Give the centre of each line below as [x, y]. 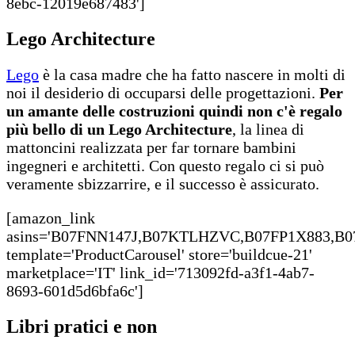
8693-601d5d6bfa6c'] [75, 290]
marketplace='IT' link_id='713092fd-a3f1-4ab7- [160, 272]
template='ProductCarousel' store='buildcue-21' [159, 254]
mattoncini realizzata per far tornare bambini [151, 147]
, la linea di [268, 129]
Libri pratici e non [82, 326]
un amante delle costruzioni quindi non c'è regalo [174, 111]
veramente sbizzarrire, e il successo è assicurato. [163, 183]
